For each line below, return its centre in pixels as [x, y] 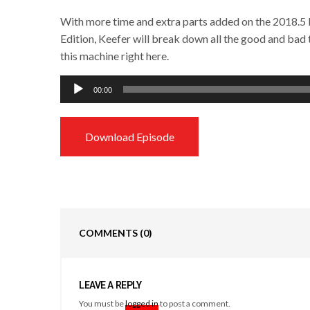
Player [75, 100]
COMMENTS [109, 232]
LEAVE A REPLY [110, 285]
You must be [102, 303]
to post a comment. [195, 303]
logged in [142, 303]
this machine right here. [115, 55]
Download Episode [129, 136]
